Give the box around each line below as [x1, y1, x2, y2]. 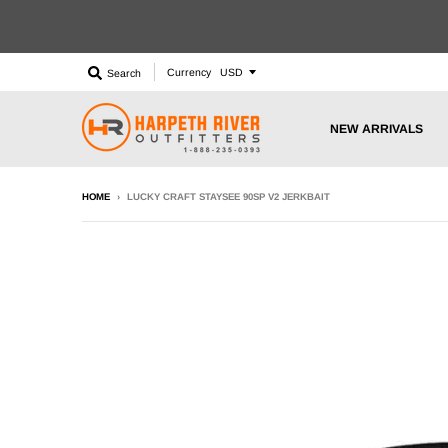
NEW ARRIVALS [330, 121, 423, 136]
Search [107, 67, 141, 79]
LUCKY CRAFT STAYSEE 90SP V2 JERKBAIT [127, 191, 330, 203]
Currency [167, 66, 211, 78]
